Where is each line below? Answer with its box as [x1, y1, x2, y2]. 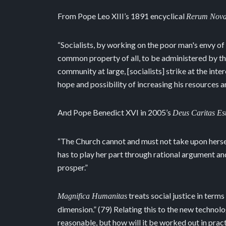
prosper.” [58, 162, 88, 172]
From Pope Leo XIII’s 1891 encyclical [58, 11, 186, 21]
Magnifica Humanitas [58, 192, 127, 200]
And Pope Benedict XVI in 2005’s [58, 107, 173, 117]
